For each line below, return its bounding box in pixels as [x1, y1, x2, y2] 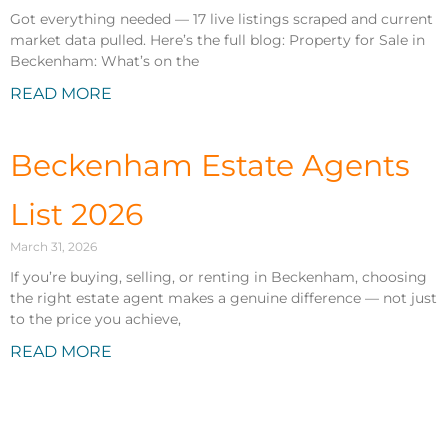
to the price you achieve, [10, 310, 181, 329]
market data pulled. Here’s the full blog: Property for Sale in [10, 31, 425, 50]
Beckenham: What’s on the [10, 52, 199, 71]
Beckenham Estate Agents [10, 147, 410, 185]
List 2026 [10, 196, 143, 234]
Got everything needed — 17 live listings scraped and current [10, 10, 433, 29]
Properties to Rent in [10, 405, 319, 443]
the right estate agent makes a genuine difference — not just [10, 289, 437, 308]
